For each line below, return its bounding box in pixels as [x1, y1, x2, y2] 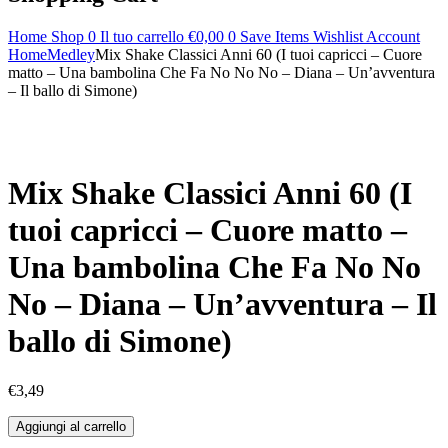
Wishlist [313, 27, 366, 45]
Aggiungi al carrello [16, 418, 126, 434]
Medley [47, 45, 95, 63]
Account [366, 27, 420, 45]
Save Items [240, 27, 313, 45]
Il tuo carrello [100, 27, 188, 45]
